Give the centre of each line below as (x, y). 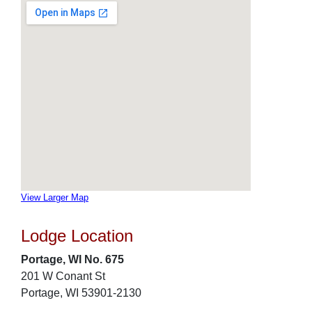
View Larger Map (55, 197)
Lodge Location (77, 236)
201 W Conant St (63, 276)
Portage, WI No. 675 (72, 259)
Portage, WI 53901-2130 (81, 293)
